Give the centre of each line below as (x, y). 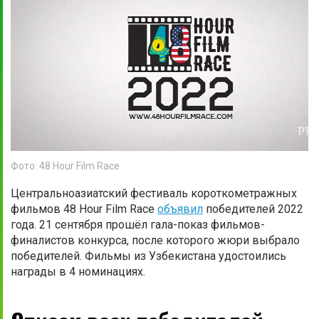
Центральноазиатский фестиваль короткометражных (154, 193)
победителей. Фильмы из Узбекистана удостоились (148, 256)
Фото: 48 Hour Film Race (65, 166)
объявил (180, 209)
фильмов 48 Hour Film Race (84, 209)
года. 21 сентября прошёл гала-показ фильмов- (138, 224)
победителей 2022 (253, 209)
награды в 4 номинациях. (78, 271)
